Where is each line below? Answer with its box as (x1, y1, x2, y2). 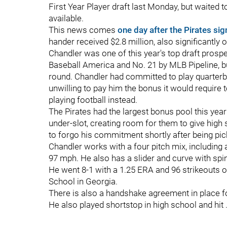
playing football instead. (49, 95, 137, 105)
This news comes (49, 25, 118, 35)
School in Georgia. (49, 176, 118, 186)
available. (49, 13, 84, 23)
